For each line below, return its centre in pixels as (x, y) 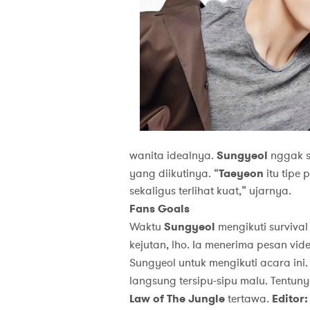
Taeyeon (241, 174)
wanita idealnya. (173, 156)
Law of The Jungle (177, 299)
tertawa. (248, 299)
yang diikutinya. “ (174, 174)
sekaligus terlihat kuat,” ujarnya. (210, 191)
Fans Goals (159, 209)
